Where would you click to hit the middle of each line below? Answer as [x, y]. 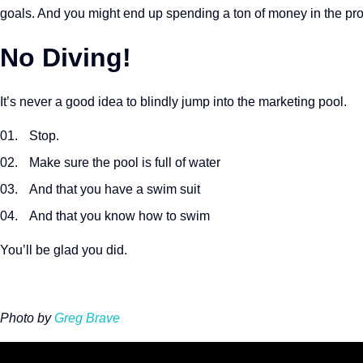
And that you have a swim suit [115, 189]
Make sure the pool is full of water [125, 162]
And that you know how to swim [120, 216]
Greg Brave [87, 318]
